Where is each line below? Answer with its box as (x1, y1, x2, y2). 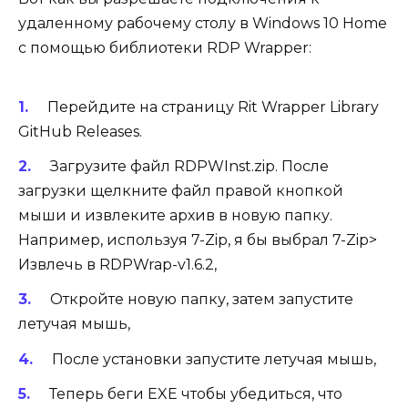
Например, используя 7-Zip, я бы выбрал (18, 231, 332, 250)
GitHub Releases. (18, 123, 142, 141)
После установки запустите (51, 350, 264, 368)
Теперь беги (48, 384, 148, 403)
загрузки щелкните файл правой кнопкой (18, 182, 343, 200)
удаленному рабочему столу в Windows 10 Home (18, 14, 387, 32)
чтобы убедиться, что (177, 384, 342, 403)
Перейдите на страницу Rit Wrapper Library (46, 98, 379, 117)
